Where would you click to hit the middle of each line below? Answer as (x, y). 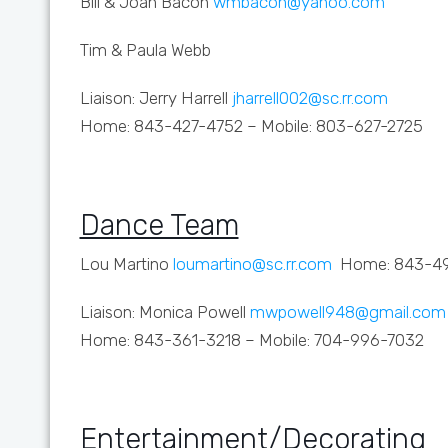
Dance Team (159, 225)
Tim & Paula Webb (145, 50)
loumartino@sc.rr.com (252, 264)
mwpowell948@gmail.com (347, 312)
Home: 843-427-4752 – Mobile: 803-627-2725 (251, 126)
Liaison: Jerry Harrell (155, 98)
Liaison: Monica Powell (164, 312)
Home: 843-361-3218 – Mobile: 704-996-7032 (251, 340)
